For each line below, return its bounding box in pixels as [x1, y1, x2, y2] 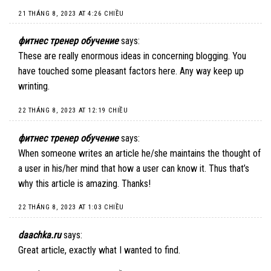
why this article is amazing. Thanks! [18, 177, 151, 189]
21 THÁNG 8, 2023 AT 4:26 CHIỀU [18, 9, 124, 18]
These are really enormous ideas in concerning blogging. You [18, 50, 246, 62]
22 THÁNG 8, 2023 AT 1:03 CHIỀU [18, 203, 124, 212]
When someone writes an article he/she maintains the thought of [18, 147, 261, 159]
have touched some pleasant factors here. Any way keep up [18, 65, 244, 77]
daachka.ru [18, 229, 61, 241]
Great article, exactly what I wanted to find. [18, 244, 180, 256]
